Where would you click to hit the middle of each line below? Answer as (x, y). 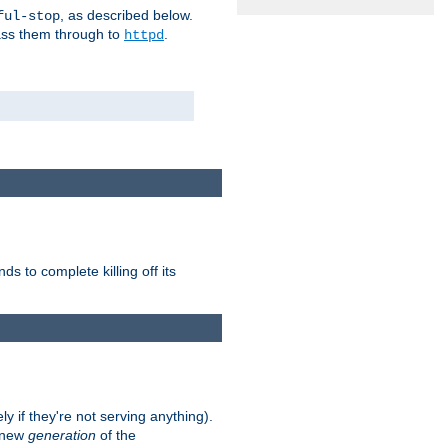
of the (116, 435)
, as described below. (126, 14)
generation (62, 435)
